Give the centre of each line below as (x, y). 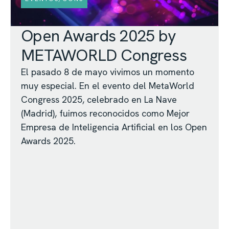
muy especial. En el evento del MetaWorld (108, 86)
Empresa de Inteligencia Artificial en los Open (114, 127)
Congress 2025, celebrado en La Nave (99, 100)
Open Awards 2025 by (99, 36)
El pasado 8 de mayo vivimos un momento (108, 72)
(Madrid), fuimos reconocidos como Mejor (105, 113)
